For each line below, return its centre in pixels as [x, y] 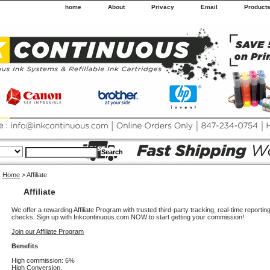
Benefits [25, 246]
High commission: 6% [43, 260]
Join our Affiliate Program [48, 231]
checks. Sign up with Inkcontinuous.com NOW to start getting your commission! [128, 217]
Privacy [163, 7]
